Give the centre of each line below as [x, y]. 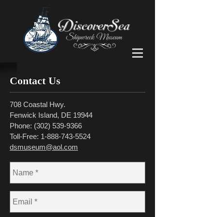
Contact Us [35, 81]
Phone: [22, 126]
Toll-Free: [25, 136]
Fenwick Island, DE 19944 [51, 115]
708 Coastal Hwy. [38, 104]
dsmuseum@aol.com [44, 147]
